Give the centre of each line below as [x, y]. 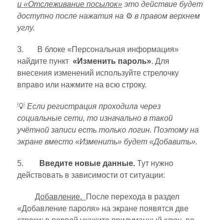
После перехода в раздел [133, 197]
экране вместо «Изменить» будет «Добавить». [107, 142]
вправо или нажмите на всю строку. [82, 85]
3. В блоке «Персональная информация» [98, 50]
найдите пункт [45, 61]
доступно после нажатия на [71, 16]
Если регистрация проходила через [94, 107]
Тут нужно [154, 164]
